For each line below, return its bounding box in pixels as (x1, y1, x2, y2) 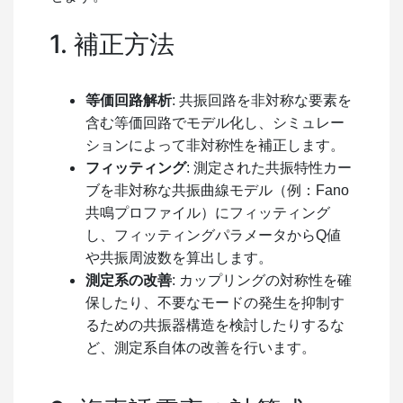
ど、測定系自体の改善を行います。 (85, 339, 316, 355)
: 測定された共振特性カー (186, 159, 352, 175)
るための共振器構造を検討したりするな (85, 317, 345, 333)
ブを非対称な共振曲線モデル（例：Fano (85, 182, 349, 198)
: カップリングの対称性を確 (172, 272, 352, 288)
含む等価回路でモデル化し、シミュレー (85, 114, 345, 130)
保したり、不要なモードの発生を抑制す (85, 294, 345, 310)
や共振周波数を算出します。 (85, 249, 273, 265)
